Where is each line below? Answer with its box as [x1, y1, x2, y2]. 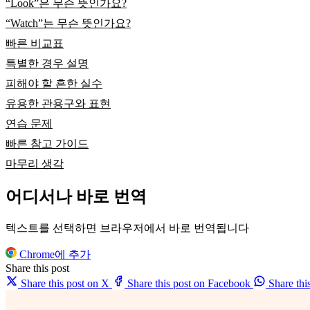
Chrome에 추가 [17, 248, 91, 261]
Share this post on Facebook [127, 277, 250, 290]
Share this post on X [21, 277, 109, 290]
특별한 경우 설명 [6, 57, 89, 70]
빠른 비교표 [6, 37, 64, 50]
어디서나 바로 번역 [6, 188, 147, 206]
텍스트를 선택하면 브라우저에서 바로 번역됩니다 [6, 222, 249, 235]
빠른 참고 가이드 [6, 138, 89, 150]
